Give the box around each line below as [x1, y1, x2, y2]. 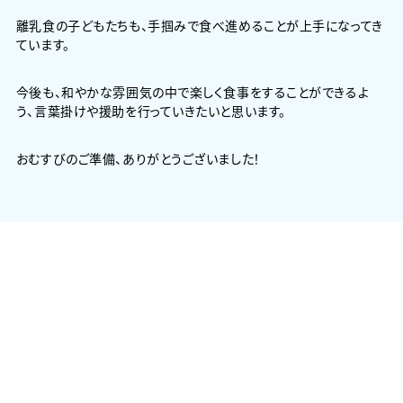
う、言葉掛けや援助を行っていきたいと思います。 [15, 102, 286, 121]
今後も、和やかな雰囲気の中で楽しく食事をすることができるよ [15, 83, 370, 102]
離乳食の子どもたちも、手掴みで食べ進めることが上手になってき [15, 16, 383, 35]
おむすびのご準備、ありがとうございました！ [15, 149, 261, 168]
